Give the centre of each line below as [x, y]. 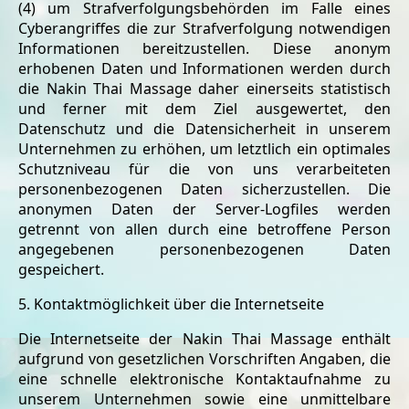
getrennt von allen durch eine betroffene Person [204, 229]
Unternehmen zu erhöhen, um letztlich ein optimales [204, 149]
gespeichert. [61, 269]
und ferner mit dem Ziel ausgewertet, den [204, 109]
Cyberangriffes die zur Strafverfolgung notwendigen [204, 28]
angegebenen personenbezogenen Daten [204, 249]
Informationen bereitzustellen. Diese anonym [204, 48]
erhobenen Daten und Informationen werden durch [204, 68]
